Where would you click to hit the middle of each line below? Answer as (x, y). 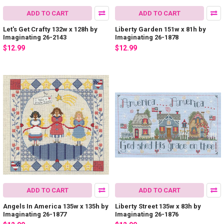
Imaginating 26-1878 (147, 37)
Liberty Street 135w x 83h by (158, 206)
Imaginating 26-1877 (35, 214)
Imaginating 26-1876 (147, 214)
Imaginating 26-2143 (35, 37)
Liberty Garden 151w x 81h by (160, 29)
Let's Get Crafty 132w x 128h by (50, 29)
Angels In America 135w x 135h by (56, 206)
